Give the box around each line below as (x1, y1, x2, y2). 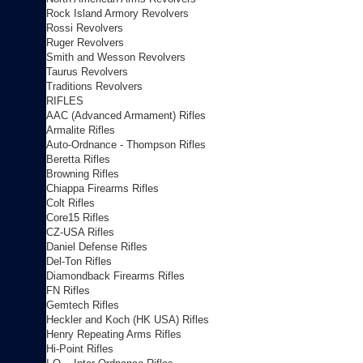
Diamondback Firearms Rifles (46, 270, 185, 282)
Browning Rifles (46, 168, 119, 180)
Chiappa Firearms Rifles (46, 182, 159, 194)
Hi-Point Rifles (46, 343, 113, 355)
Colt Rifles (46, 197, 95, 209)
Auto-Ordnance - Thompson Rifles (46, 139, 206, 151)
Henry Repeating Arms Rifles (46, 328, 181, 340)
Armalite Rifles (46, 124, 115, 136)
